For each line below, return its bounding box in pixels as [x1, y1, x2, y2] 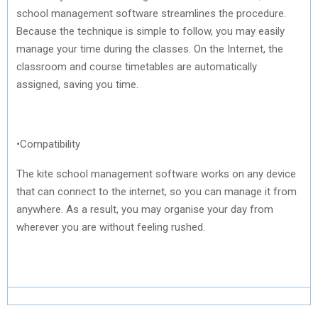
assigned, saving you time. [16, 77, 138, 91]
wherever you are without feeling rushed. [16, 220, 208, 234]
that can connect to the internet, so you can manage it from [16, 185, 297, 198]
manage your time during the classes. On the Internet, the [16, 42, 283, 55]
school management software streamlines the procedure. [16, 6, 286, 20]
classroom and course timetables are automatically [16, 60, 257, 73]
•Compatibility [16, 137, 80, 150]
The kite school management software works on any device [16, 167, 296, 180]
